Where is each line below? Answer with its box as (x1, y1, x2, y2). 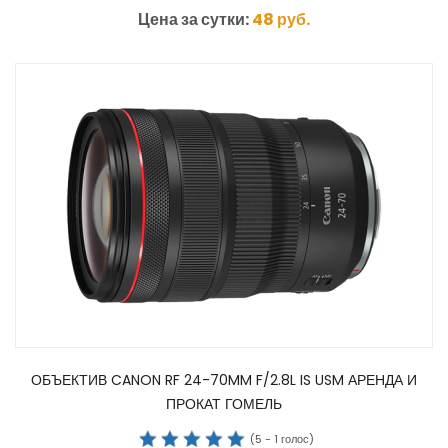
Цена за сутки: (138, 8, 252, 32)
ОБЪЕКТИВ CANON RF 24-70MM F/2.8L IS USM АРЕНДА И (31, 370, 417, 391)
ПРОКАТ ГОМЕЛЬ (166, 394, 282, 415)
